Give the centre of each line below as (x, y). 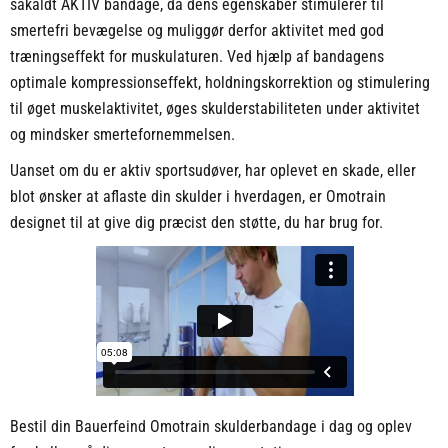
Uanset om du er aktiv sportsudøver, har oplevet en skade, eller (212, 171)
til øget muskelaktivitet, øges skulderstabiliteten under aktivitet (214, 109)
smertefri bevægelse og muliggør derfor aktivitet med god (196, 31)
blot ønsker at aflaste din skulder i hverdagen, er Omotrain (197, 197)
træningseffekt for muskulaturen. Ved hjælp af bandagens (196, 57)
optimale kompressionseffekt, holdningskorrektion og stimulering (219, 83)
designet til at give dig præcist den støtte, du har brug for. (196, 223)
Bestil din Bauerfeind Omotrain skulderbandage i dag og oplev (210, 427)
